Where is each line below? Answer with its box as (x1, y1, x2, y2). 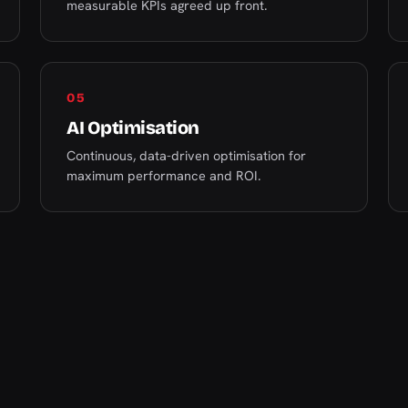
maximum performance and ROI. (66, 167, 260, 184)
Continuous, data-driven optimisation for (66, 147, 306, 164)
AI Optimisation (66, 117, 199, 138)
